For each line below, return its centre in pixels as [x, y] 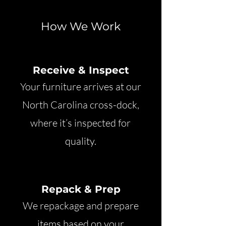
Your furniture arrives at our [80, 87]
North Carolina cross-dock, [80, 105]
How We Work [81, 26]
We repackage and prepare [80, 206]
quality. [80, 141]
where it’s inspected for [80, 123]
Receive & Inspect [81, 70]
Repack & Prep [81, 189]
